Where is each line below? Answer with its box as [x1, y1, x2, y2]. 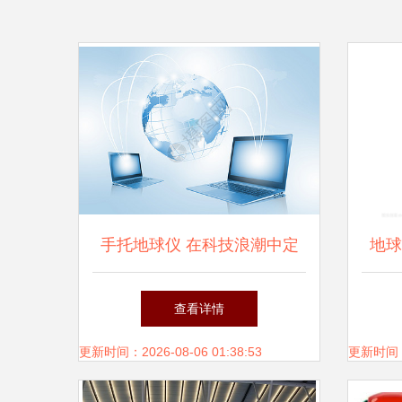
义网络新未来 [151, 290, 248, 308]
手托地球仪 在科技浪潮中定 [100, 236, 299, 254]
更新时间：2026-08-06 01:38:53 [79, 345, 262, 359]
